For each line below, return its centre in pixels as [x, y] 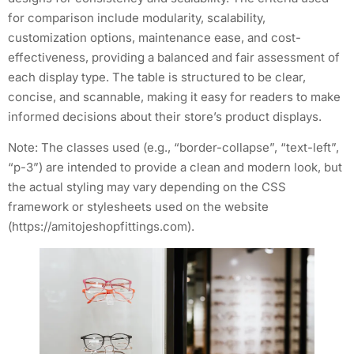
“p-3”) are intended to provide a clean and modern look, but [175, 168]
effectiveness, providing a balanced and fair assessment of [174, 58]
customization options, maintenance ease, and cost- [154, 38]
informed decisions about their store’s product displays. [165, 117]
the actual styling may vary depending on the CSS [147, 187]
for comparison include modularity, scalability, [137, 18]
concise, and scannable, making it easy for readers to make [174, 97]
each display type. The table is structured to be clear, [157, 77]
